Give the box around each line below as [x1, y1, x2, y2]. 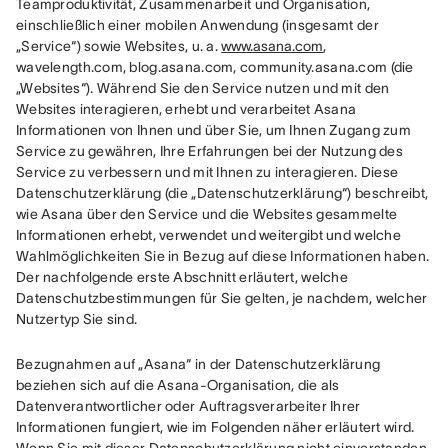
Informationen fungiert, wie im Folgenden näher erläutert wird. [16, 419, 415, 435]
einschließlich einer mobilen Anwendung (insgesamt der [16, 17, 379, 33]
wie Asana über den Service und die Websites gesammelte [16, 206, 398, 222]
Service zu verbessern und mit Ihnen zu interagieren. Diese [16, 164, 399, 180]
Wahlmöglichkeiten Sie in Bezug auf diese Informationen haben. [16, 248, 430, 264]
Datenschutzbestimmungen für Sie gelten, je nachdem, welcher [16, 290, 428, 306]
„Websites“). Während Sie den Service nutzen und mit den [16, 80, 390, 96]
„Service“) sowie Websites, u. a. [16, 38, 222, 54]
